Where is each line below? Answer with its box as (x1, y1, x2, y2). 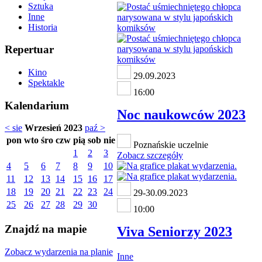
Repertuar (5, 43, 54, 56)
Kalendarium (5, 99, 69, 112)
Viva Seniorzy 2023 (117, 224, 232, 240)
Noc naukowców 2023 (117, 106, 246, 122)
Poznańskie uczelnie (131, 140, 208, 150)
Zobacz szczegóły (117, 150, 183, 161)
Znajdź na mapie (5, 223, 87, 236)
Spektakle (28, 78, 64, 88)
